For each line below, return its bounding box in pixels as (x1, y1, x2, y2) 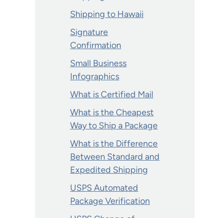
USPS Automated (70, 182, 138, 193)
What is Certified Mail (70, 89, 153, 100)
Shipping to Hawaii (70, 9, 144, 19)
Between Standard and (70, 151, 160, 162)
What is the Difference (70, 138, 158, 149)
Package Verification (70, 196, 150, 206)
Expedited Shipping (70, 164, 148, 175)
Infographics (70, 71, 119, 82)
